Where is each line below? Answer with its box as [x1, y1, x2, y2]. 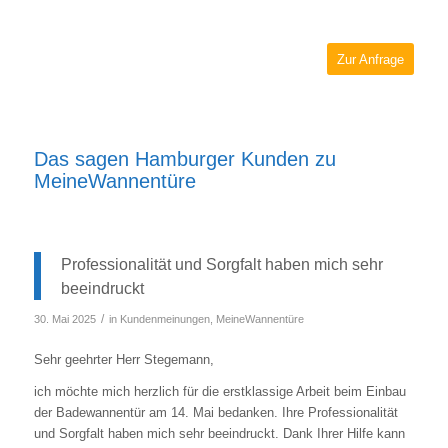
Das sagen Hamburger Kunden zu [33, 147, 336, 170]
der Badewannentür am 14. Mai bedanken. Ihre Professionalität [33, 404, 398, 420]
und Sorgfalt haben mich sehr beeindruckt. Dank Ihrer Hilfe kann [33, 425, 405, 441]
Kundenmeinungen [119, 312, 210, 325]
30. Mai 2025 [33, 312, 96, 325]
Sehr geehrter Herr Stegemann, [33, 351, 214, 367]
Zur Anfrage [337, 51, 405, 67]
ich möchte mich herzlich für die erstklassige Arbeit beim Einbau [33, 383, 406, 399]
